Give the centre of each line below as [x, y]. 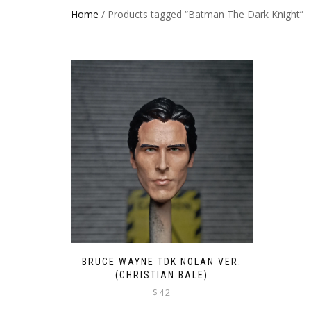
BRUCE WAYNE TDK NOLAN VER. [162, 261]
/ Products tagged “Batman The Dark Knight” [201, 14]
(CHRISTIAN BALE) [162, 275]
